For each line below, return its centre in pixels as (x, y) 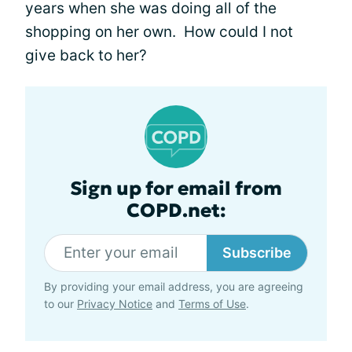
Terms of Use (212, 303)
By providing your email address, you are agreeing (174, 286)
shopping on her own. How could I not (159, 31)
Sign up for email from (176, 188)
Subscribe (257, 252)
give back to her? (86, 55)
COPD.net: (176, 210)
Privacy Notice (115, 303)
